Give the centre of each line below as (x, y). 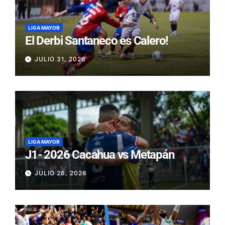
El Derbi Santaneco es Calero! (97, 41)
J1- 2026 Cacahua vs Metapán (100, 155)
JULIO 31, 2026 (60, 59)
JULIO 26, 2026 (61, 173)
